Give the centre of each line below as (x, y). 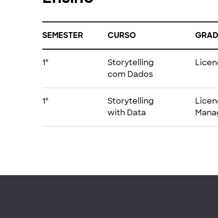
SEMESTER (63, 35)
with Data (127, 113)
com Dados (130, 74)
